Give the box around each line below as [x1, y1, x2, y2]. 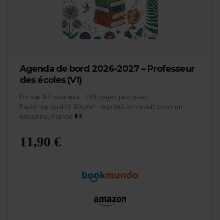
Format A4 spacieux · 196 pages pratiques [20, 92, 148, 101]
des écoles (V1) [20, 74, 82, 85]
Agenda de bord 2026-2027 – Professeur [20, 63, 194, 74]
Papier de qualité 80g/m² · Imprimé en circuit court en [20, 102, 183, 110]
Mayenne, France [20, 112, 75, 120]
